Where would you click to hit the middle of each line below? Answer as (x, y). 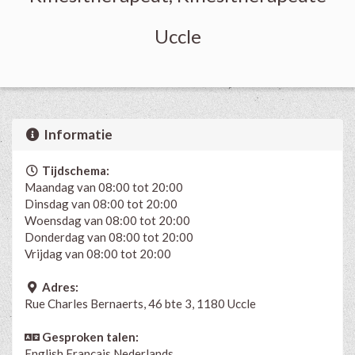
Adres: (59, 286)
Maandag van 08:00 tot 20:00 (104, 187)
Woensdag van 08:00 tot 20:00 (107, 220)
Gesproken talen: (89, 336)
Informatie (77, 134)
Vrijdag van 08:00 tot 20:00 (98, 253)
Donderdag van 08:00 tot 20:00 (109, 237)
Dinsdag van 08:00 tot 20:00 (101, 203)
